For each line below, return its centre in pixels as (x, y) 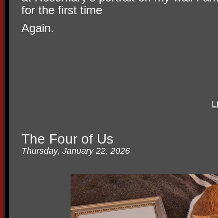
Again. (38, 28)
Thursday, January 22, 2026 (76, 151)
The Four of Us (67, 139)
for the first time (62, 10)
